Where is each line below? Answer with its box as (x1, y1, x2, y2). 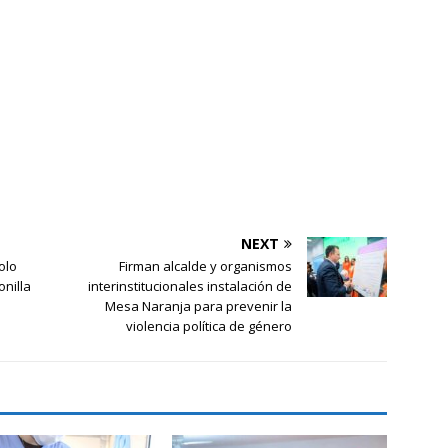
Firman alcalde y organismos (119, 256, 293, 275)
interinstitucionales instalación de (88, 276, 293, 295)
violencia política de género (126, 316, 293, 335)
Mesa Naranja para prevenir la (105, 296, 293, 315)
